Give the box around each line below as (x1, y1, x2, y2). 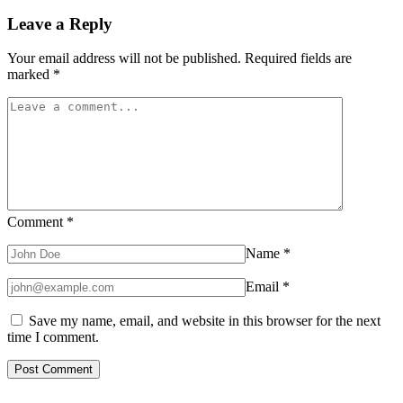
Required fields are (245, 50, 352, 67)
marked (7, 67, 53, 83)
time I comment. (7, 329, 99, 345)
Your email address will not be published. (7, 50, 241, 67)
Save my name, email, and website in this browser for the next (29, 313, 381, 329)
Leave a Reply (7, 13, 112, 33)
